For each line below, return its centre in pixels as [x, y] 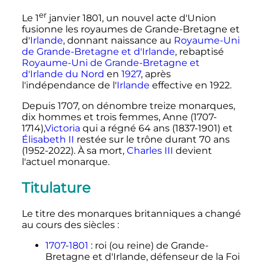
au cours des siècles [68, 225]
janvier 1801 [74, 18]
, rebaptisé [199, 52]
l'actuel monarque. [65, 162]
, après [156, 74]
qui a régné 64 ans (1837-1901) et [156, 128]
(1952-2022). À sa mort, [74, 151]
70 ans [214, 140]
